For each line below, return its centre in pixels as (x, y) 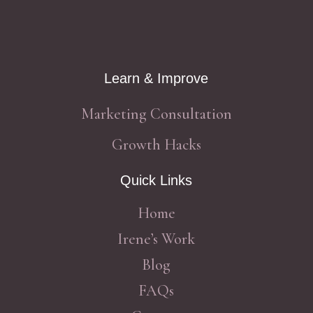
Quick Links (156, 180)
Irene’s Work (156, 239)
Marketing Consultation (156, 114)
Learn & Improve (156, 78)
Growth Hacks (156, 144)
